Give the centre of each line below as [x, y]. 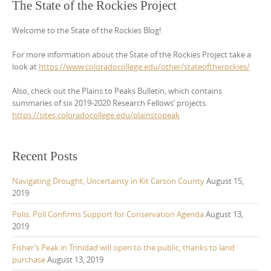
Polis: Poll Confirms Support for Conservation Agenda [108, 214]
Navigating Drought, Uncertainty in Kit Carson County [108, 181]
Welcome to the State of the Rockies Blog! [87, 30]
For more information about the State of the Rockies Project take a [132, 54]
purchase [29, 259]
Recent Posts [45, 156]
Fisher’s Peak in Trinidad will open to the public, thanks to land [123, 247]
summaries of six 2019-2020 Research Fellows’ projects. [110, 103]
